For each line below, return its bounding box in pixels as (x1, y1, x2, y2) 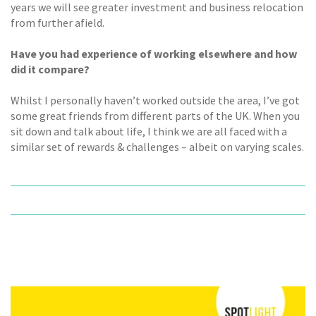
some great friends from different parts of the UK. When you (11, 109, 300, 123)
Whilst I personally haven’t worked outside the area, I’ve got (11, 93, 300, 108)
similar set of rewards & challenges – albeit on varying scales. (11, 140, 304, 154)
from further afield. (11, 15, 104, 30)
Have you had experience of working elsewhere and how (11, 46, 297, 61)
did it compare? (11, 61, 90, 76)
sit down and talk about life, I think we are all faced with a (11, 124, 287, 139)
